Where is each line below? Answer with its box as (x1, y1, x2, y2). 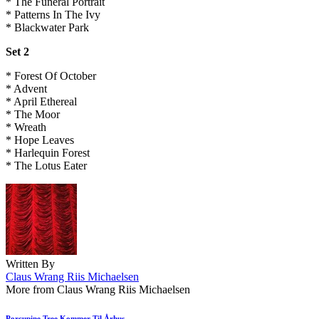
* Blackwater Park (6, 21, 89, 34)
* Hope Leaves (6, 134, 74, 147)
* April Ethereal (6, 95, 77, 108)
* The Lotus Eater (6, 159, 87, 172)
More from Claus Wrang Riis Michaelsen (6, 283, 190, 296)
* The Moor (6, 108, 60, 121)
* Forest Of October (6, 70, 96, 83)
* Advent (6, 83, 47, 95)
